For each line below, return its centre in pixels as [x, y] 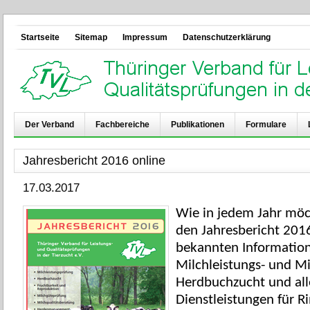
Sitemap [91, 37]
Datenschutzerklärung [227, 37]
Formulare [266, 125]
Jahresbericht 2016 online [94, 161]
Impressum [145, 37]
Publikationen [198, 125]
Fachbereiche [122, 125]
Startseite [40, 37]
